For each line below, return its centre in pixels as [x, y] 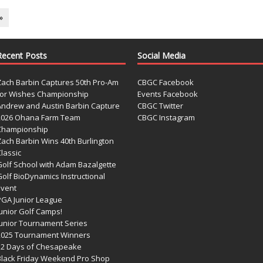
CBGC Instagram [166, 117]
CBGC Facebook [165, 82]
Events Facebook [167, 94]
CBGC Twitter [160, 105]
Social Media [161, 55]
